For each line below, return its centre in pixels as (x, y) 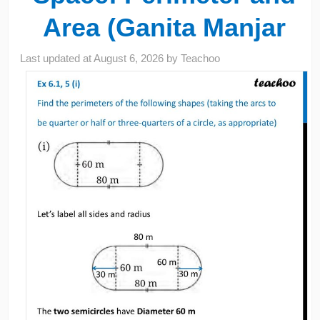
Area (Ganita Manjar (164, 27)
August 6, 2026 (129, 58)
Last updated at (57, 58)
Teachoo (201, 58)
